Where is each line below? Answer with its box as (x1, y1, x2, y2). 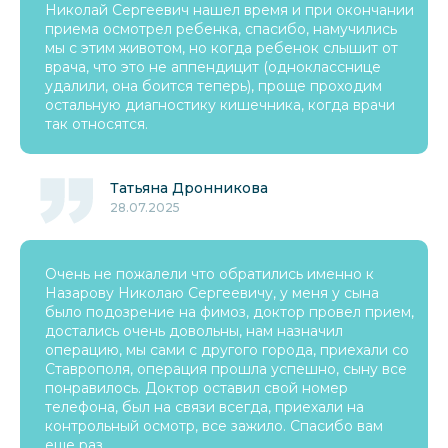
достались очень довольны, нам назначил (45, 322, 343, 340)
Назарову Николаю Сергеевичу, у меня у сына (45, 284, 379, 302)
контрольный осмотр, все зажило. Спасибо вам (45, 417, 383, 435)
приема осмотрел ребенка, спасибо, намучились (45, 20, 397, 38)
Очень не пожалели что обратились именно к (45, 265, 374, 283)
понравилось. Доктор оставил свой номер (45, 379, 348, 397)
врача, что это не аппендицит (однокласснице (45, 58, 381, 76)
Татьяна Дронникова (110, 179, 268, 197)
